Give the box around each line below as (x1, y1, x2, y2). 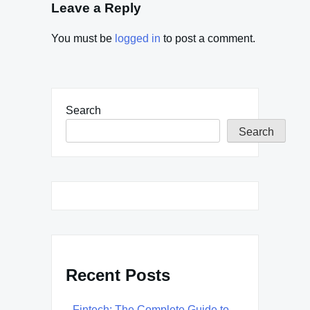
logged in (115, 33, 161, 45)
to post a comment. (161, 33, 255, 45)
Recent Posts (66, 266, 170, 285)
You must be (51, 33, 115, 45)
